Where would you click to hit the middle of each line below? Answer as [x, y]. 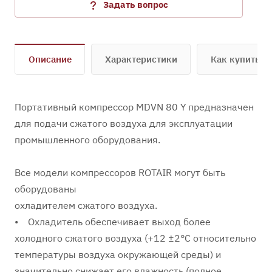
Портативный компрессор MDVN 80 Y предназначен [134, 107]
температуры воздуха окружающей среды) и [118, 254]
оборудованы [46, 189]
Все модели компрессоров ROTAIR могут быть [120, 172]
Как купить [235, 59]
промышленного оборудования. [87, 140]
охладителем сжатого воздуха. [86, 205]
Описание [50, 59]
